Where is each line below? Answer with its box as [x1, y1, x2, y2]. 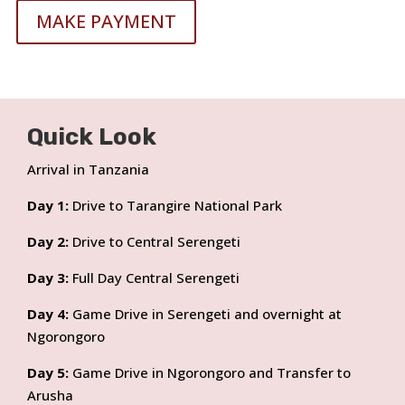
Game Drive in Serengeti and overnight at [69, 304, 342, 323]
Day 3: [27, 268, 69, 287]
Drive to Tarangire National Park [69, 195, 282, 214]
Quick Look [27, 122, 156, 151]
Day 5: [27, 363, 69, 381]
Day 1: [27, 195, 69, 214]
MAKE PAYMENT [36, 8, 176, 33]
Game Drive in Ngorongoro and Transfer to [69, 363, 351, 381]
